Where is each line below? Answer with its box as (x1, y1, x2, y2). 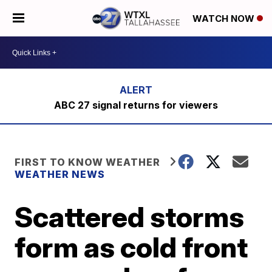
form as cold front (15, 230, 248, 264)
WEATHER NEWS (15, 168, 106, 180)
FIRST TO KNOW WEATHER (15, 156, 161, 168)
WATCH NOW (192, 13, 257, 25)
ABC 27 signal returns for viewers (53, 99, 218, 111)
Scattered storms (15, 200, 245, 234)
